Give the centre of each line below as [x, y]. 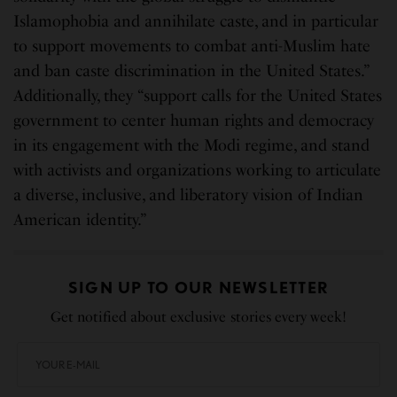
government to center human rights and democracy [194, 120]
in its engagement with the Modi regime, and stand [192, 145]
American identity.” [81, 219]
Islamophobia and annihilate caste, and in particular [196, 21]
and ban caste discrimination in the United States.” [191, 70]
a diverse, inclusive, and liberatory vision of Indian [189, 195]
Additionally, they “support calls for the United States [198, 95]
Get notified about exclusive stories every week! [198, 316]
